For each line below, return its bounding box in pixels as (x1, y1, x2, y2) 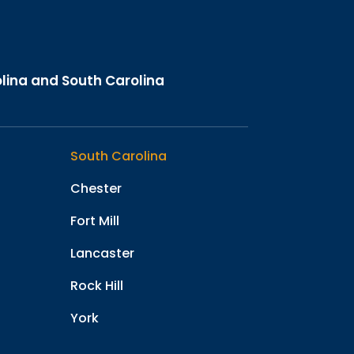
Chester (70, 179, 122, 198)
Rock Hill (70, 277, 124, 296)
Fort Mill (70, 212, 120, 231)
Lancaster (70, 244, 135, 263)
